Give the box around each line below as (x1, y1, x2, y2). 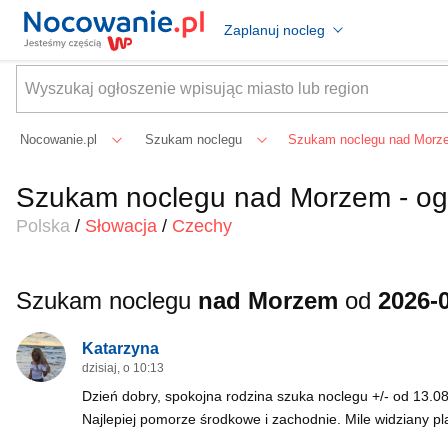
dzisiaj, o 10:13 (82, 361, 164, 375)
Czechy (172, 216, 232, 236)
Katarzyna (82, 339, 159, 357)
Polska (16, 216, 70, 236)
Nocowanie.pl (20, 132, 97, 147)
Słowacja (85, 216, 157, 236)
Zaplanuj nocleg (224, 21, 326, 38)
